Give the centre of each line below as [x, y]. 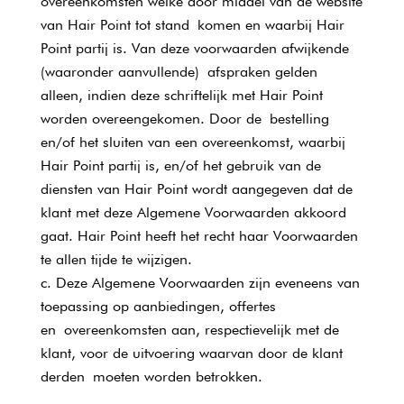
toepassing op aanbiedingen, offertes [158, 306]
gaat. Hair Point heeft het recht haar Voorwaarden [199, 236]
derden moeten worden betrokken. [151, 376]
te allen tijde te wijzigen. [116, 259]
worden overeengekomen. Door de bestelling [184, 119]
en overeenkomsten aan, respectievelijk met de [189, 330]
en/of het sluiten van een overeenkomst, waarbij [193, 142]
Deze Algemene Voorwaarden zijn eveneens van [207, 283]
